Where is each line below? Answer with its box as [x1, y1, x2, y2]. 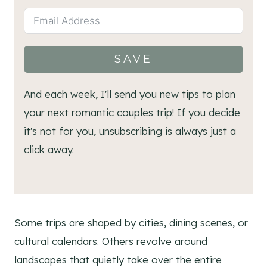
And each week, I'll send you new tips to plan [24, 88, 235, 101]
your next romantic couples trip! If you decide [24, 106, 240, 119]
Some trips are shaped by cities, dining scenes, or [14, 216, 248, 229]
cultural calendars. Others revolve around [14, 235, 207, 248]
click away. [24, 143, 74, 156]
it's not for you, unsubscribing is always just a [24, 125, 236, 138]
